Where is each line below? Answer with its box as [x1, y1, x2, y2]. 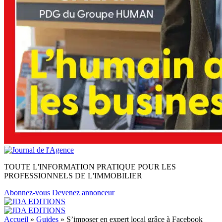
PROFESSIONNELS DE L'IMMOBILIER [4, 171, 142, 180]
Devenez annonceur [52, 188, 114, 197]
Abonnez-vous [4, 188, 50, 197]
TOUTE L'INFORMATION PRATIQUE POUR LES [4, 163, 176, 171]
